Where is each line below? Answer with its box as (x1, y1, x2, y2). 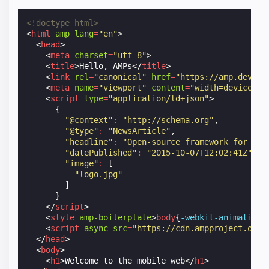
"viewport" (98, 83, 147, 93)
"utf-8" (113, 50, 147, 61)
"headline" (65, 137, 113, 147)
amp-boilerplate (79, 213, 152, 223)
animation (219, 213, 262, 223)
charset (74, 50, 109, 61)
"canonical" (94, 72, 147, 82)
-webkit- (180, 213, 219, 223)
